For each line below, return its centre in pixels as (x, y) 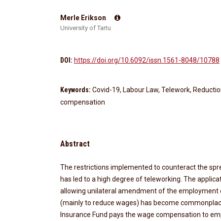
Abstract (75, 144)
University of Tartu (86, 28)
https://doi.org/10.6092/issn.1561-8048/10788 (147, 60)
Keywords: (76, 90)
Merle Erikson (84, 18)
